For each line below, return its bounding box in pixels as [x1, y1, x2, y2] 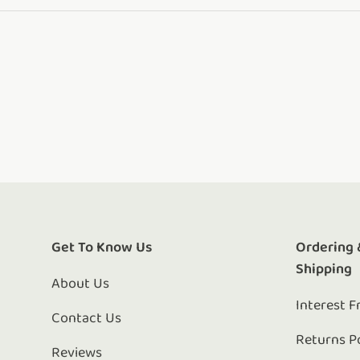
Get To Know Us [51, 239, 152, 256]
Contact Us [51, 310, 121, 326]
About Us [51, 276, 109, 292]
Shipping [296, 261, 353, 277]
